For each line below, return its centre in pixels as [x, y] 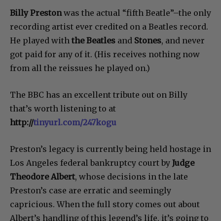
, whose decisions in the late [131, 177]
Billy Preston [36, 13]
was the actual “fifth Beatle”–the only [136, 13]
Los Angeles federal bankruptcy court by [90, 163]
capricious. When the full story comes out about [105, 204]
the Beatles [94, 41]
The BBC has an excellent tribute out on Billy [99, 95]
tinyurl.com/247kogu [75, 123]
